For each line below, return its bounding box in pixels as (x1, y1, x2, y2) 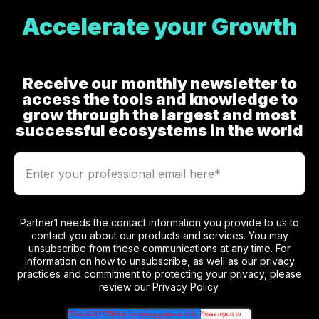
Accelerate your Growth (22, 12, 297, 41)
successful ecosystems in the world (16, 120, 303, 140)
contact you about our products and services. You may (31, 229, 288, 241)
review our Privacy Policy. (99, 280, 220, 293)
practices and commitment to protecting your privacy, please (17, 267, 302, 280)
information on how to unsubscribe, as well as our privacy (24, 254, 295, 267)
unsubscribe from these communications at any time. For (28, 241, 291, 254)
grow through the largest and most (23, 105, 296, 124)
